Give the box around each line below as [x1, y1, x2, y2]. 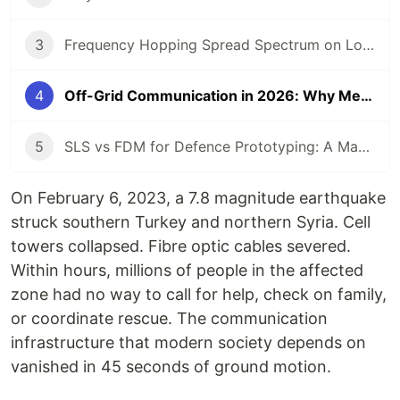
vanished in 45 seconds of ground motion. [11, 357, 331, 376]
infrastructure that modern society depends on [11, 333, 366, 352]
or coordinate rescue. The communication [11, 309, 328, 328]
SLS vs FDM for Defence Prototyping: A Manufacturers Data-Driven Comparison [358, 137, 370, 155]
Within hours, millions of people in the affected [11, 261, 363, 279]
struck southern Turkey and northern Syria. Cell [11, 212, 371, 231]
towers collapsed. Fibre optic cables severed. [11, 237, 351, 255]
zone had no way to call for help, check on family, [11, 285, 387, 304]
